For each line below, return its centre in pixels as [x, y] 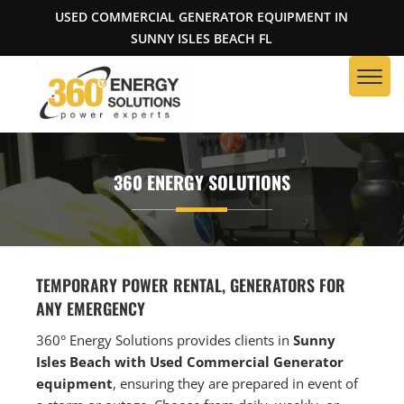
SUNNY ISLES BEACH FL [202, 38]
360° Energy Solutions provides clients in [165, 340]
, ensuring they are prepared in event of [236, 383]
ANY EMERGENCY [91, 308]
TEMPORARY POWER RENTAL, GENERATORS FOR [191, 285]
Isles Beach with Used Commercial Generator [190, 361]
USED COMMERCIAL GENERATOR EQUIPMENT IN [202, 17]
